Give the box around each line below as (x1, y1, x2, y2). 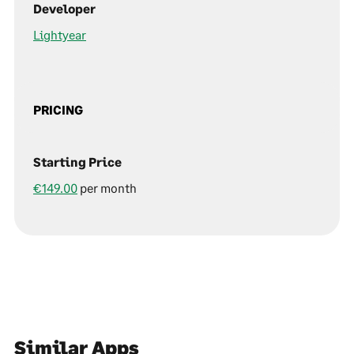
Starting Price (33, 154, 122, 170)
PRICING (33, 102, 83, 118)
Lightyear (33, 27, 86, 43)
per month (80, 180, 137, 196)
